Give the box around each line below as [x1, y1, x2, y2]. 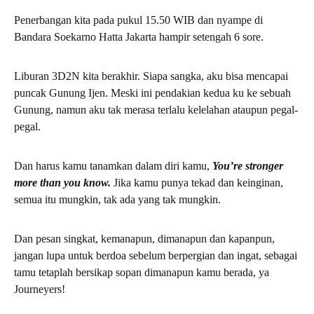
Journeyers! [14, 282, 65, 295]
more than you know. [14, 176, 111, 189]
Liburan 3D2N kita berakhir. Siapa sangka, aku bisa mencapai [14, 69, 288, 82]
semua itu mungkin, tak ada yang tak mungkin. [14, 193, 221, 205]
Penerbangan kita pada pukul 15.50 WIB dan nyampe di [14, 13, 263, 26]
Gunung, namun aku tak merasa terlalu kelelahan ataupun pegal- [14, 103, 298, 116]
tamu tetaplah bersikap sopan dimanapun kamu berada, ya [14, 266, 269, 278]
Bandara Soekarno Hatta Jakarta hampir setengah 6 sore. [14, 30, 264, 43]
